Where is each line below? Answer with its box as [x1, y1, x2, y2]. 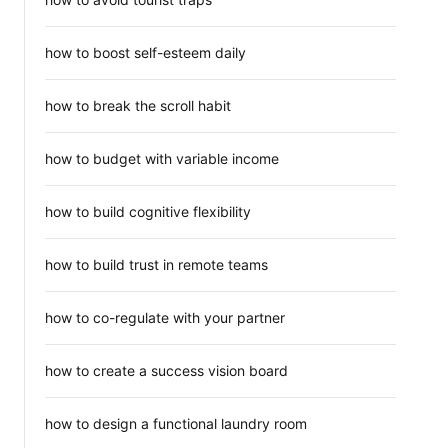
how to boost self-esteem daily [45, 44, 246, 61]
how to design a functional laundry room [45, 415, 307, 432]
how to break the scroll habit [45, 97, 231, 114]
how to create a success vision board [45, 362, 288, 379]
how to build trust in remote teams [45, 256, 268, 273]
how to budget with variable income [45, 150, 279, 167]
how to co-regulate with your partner [45, 309, 285, 326]
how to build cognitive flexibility [45, 203, 251, 220]
